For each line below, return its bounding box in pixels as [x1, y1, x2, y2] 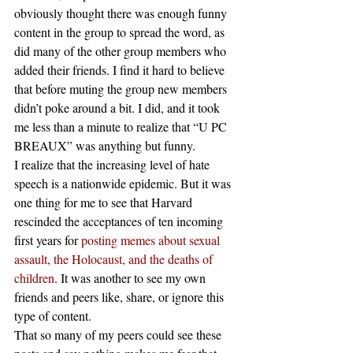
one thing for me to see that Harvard [14, 194, 195, 210]
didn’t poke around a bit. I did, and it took [14, 99, 223, 116]
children [14, 269, 54, 286]
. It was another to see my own [54, 269, 209, 286]
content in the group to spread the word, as [14, 24, 228, 40]
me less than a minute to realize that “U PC [14, 118, 230, 135]
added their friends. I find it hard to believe [14, 61, 228, 78]
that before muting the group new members [14, 80, 230, 97]
